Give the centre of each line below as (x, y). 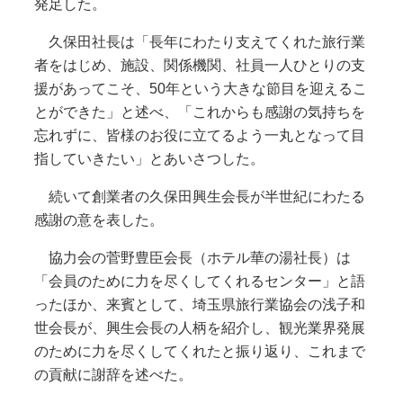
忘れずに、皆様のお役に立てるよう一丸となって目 (199, 136)
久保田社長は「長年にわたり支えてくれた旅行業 (199, 42)
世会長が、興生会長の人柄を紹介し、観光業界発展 (199, 328)
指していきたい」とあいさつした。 (149, 159)
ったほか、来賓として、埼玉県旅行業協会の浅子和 (199, 305)
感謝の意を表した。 (99, 220)
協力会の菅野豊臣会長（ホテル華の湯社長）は (192, 258)
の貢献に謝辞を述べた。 (113, 375)
